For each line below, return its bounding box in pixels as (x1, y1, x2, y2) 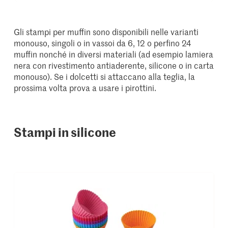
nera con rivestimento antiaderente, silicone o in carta (14, 60, 214, 71)
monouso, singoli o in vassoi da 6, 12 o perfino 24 (14, 37, 191, 49)
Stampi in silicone (14, 123, 117, 141)
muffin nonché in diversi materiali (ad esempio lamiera (14, 48, 214, 60)
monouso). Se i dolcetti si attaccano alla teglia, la (14, 71, 195, 82)
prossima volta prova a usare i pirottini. (14, 82, 157, 94)
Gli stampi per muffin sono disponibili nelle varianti (14, 26, 199, 38)
